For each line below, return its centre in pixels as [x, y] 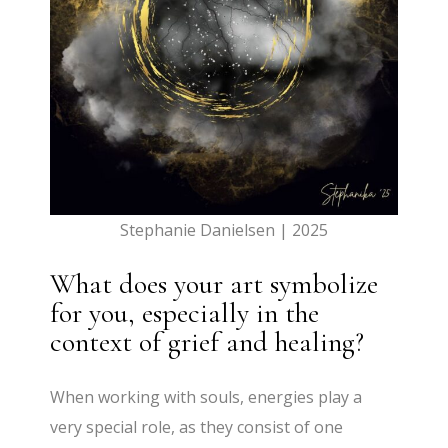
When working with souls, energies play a [206, 397]
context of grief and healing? [207, 342]
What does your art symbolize [214, 284]
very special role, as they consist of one [197, 427]
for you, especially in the [185, 313]
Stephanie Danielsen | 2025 [223, 230]
